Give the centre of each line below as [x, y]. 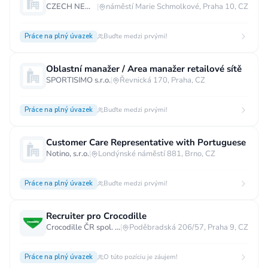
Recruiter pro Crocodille [96, 216]
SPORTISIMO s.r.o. [78, 80]
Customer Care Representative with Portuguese [146, 142]
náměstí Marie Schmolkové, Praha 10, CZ [177, 7]
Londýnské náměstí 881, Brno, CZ [157, 154]
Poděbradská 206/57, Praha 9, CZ [189, 227]
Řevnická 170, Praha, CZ [162, 80]
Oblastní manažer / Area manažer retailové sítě [144, 69]
